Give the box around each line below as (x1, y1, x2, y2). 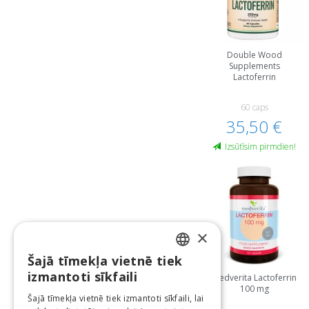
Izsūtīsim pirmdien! (225, 141, 297, 152)
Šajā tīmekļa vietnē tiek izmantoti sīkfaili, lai (28, 292, 204, 304)
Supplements (228, 60, 280, 72)
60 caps (240, 101, 268, 113)
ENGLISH (166, 283, 197, 294)
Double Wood (226, 49, 282, 61)
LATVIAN (166, 259, 197, 270)
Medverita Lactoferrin (212, 272, 297, 283)
